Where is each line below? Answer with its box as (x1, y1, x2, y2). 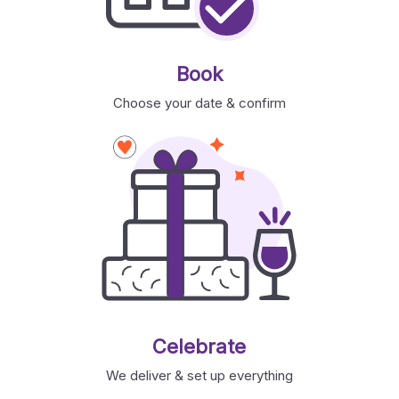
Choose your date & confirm (112, 94, 286, 111)
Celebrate (152, 335, 247, 358)
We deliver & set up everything (105, 367, 293, 384)
